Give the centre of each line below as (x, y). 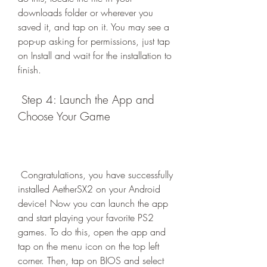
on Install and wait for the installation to (95, 55)
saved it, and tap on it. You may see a (94, 27)
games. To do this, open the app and (92, 232)
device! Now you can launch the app (93, 203)
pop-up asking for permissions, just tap (94, 41)
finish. (30, 70)
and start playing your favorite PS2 (86, 218)
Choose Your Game (64, 116)
